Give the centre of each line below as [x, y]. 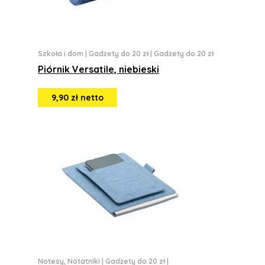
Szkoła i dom [61, 54]
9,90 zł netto [77, 98]
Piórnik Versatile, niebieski [98, 69]
